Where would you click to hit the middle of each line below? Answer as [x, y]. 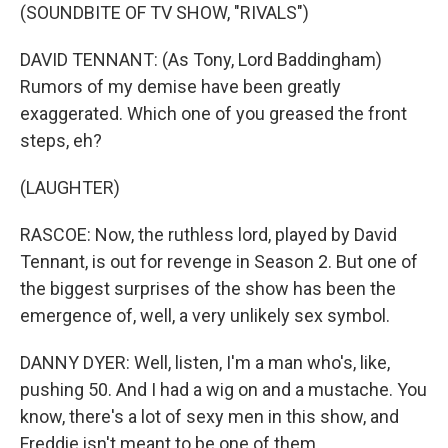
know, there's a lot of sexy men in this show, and [209, 416]
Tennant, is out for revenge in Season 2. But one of [219, 261]
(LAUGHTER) [70, 187]
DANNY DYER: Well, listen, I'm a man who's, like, [205, 362]
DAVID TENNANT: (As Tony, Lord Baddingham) [201, 59]
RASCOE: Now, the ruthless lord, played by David [208, 234]
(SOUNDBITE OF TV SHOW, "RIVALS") [164, 12]
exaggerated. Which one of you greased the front [213, 113]
